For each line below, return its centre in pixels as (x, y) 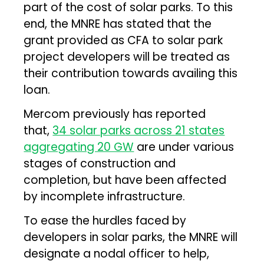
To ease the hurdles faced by (105, 220)
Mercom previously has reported (115, 114)
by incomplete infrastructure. (105, 196)
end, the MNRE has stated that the (118, 24)
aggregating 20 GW (79, 147)
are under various (184, 147)
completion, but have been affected (125, 180)
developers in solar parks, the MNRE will (131, 237)
